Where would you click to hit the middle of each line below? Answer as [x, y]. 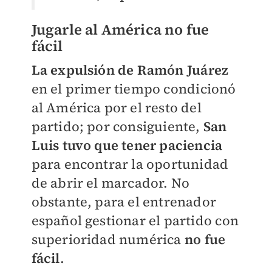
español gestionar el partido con [135, 220]
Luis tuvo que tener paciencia [127, 145]
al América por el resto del [116, 107]
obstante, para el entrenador [124, 201]
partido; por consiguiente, [117, 126]
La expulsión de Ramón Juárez [130, 70]
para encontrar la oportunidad [130, 164]
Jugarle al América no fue [120, 29]
